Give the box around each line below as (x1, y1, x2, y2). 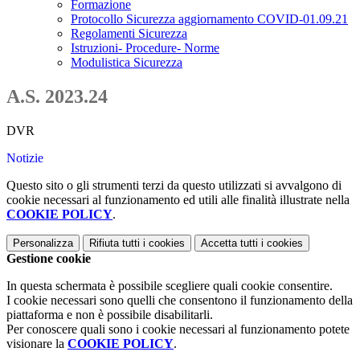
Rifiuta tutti (89, 237, 140, 250)
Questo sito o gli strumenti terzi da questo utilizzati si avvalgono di (6, 178, 342, 193)
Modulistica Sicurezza (71, 55, 182, 70)
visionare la (6, 337, 67, 351)
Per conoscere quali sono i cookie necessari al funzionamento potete (6, 322, 350, 337)
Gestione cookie (6, 252, 91, 266)
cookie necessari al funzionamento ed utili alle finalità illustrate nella (6, 193, 350, 207)
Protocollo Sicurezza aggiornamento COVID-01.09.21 (71, 12, 348, 27)
